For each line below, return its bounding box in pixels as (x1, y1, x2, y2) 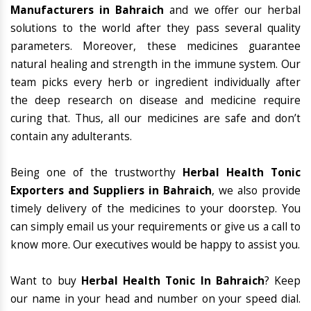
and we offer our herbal (164, 3, 301, 18)
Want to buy (10, 274, 81, 289)
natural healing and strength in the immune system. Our (10, 57, 301, 72)
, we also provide (212, 183, 301, 199)
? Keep (264, 274, 301, 289)
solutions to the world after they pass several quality (10, 21, 301, 36)
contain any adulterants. (10, 129, 132, 144)
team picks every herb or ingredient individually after (10, 75, 301, 90)
